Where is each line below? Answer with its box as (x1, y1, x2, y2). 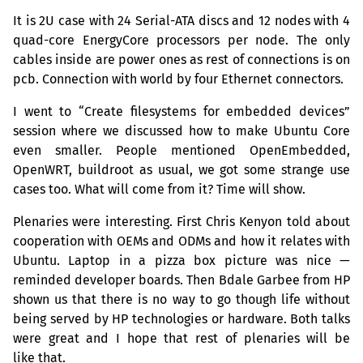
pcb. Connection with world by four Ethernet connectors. (13, 71, 344, 88)
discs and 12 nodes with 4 (194, 13, 350, 29)
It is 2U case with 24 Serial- (13, 13, 175, 29)
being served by (13, 311, 113, 327)
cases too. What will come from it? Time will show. (13, 181, 305, 198)
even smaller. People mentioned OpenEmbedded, (13, 143, 350, 159)
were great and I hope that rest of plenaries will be (13, 331, 350, 347)
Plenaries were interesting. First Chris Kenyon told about (13, 214, 350, 230)
